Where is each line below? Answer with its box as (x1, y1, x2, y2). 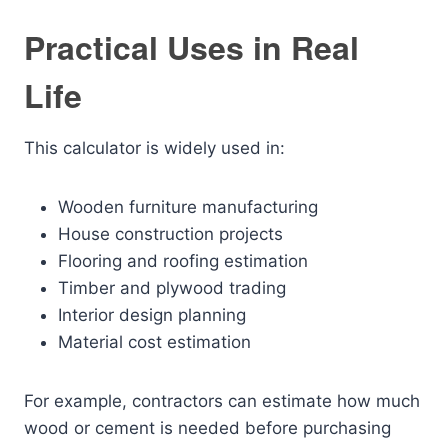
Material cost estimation (58, 332, 251, 352)
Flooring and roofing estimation (58, 251, 308, 271)
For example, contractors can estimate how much (24, 391, 420, 411)
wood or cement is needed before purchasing (24, 418, 391, 438)
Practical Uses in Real (24, 24, 359, 70)
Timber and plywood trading (58, 278, 286, 298)
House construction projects (58, 224, 283, 244)
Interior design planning (58, 305, 246, 325)
